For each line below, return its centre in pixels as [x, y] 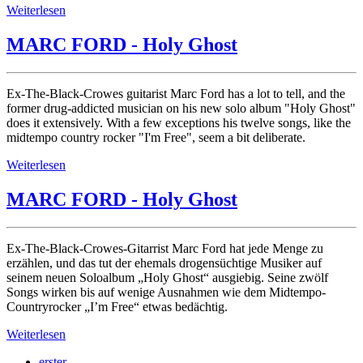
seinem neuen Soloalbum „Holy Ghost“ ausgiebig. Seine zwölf [167, 278]
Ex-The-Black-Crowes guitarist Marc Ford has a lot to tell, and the [176, 94]
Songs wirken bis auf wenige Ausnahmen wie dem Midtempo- [166, 293]
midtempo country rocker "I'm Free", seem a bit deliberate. [156, 138]
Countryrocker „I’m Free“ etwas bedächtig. [117, 307]
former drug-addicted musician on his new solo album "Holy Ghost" [181, 109]
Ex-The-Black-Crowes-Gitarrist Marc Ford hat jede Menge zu [165, 249]
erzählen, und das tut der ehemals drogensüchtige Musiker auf [164, 263]
